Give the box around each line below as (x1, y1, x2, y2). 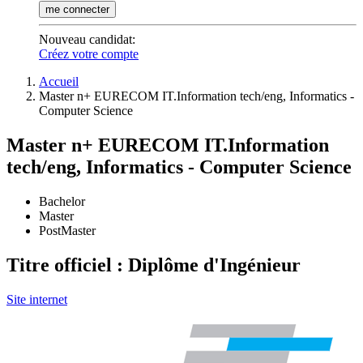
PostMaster (39, 223, 96, 237)
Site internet (6, 292, 67, 306)
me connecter (45, 3, 109, 15)
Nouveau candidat (39, 32, 132, 46)
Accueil (39, 75, 79, 88)
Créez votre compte (39, 47, 139, 61)
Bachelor (39, 194, 85, 208)
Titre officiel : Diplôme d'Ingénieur (6, 254, 301, 275)
